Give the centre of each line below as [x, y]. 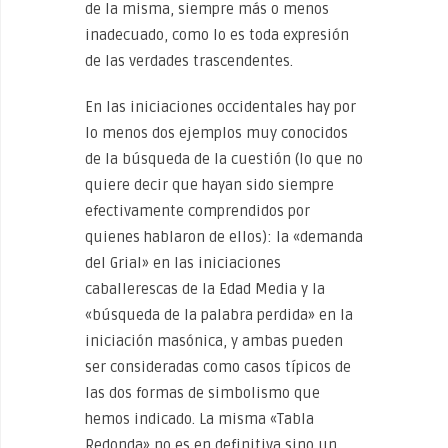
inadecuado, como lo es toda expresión [217, 35]
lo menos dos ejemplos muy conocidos [216, 133]
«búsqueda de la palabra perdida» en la [219, 315]
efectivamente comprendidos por [197, 211]
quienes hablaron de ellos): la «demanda [224, 237]
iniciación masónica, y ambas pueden [214, 341]
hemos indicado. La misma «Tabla [199, 419]
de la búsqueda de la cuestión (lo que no [224, 159]
